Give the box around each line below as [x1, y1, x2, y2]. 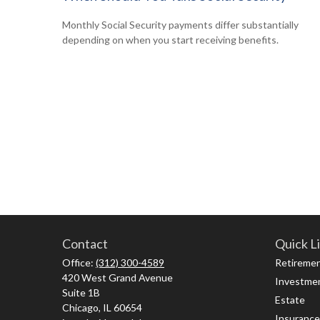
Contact [62, 235, 108, 251]
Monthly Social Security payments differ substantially [62, 19, 299, 31]
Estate [274, 293, 305, 306]
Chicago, [62, 301, 101, 314]
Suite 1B [62, 286, 100, 299]
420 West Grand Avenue [62, 271, 173, 284]
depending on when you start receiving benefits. [62, 34, 279, 46]
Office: [62, 256, 96, 269]
